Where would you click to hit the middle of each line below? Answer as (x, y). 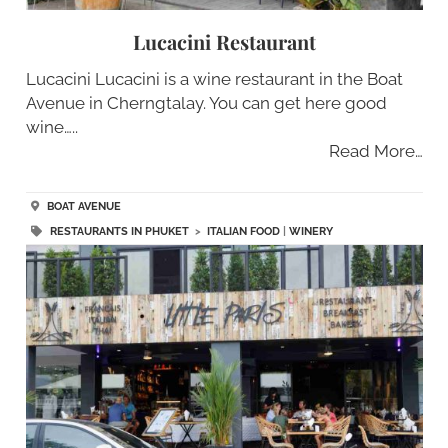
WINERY (310, 232)
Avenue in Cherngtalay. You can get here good (206, 103)
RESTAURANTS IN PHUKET (119, 232)
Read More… (375, 151)
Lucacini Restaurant (224, 42)
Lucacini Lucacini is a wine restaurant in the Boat (214, 79)
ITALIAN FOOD (243, 232)
